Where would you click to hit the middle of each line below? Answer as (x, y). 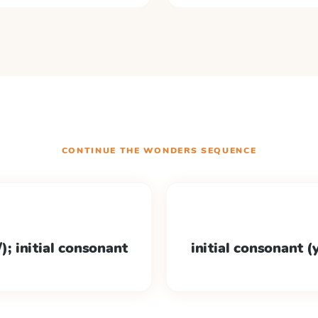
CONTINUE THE (103, 150)
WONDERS (171, 150)
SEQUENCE (227, 150)
